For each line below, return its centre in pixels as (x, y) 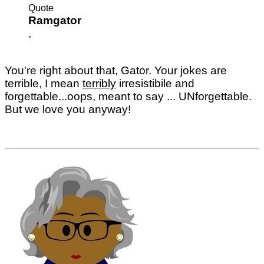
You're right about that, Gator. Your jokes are (116, 71)
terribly (99, 84)
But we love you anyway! (68, 110)
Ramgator (55, 20)
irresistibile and (155, 84)
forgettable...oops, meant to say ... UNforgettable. (128, 97)
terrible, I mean (44, 84)
